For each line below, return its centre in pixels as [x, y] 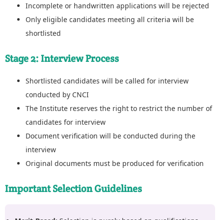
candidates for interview [66, 122]
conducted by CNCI [57, 94]
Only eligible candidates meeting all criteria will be [110, 19]
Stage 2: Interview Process [62, 58]
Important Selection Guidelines [73, 188]
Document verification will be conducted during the [110, 136]
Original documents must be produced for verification [115, 163]
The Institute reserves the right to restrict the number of [119, 108]
